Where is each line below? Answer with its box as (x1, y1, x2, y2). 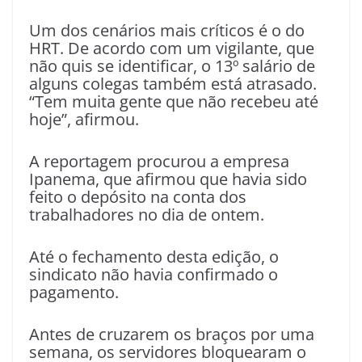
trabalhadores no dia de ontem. (29, 203, 264, 225)
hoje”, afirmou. (29, 107, 139, 130)
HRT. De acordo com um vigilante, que (29, 36, 314, 59)
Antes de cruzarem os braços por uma (29, 322, 314, 345)
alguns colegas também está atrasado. (29, 72, 317, 95)
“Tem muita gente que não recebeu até (29, 90, 318, 112)
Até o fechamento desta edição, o (29, 245, 279, 267)
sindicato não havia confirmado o (29, 263, 278, 285)
